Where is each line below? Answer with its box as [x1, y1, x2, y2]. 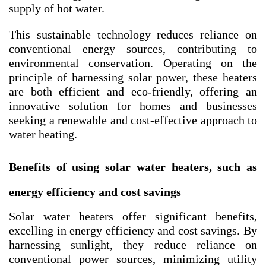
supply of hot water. [9, 1, 104, 15]
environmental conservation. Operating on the [9, 56, 257, 69]
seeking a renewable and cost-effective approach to [9, 113, 257, 126]
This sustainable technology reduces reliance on [9, 27, 257, 41]
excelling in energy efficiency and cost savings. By [9, 223, 257, 237]
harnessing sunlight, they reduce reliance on [9, 237, 257, 251]
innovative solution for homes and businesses [9, 99, 257, 112]
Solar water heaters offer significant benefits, [9, 209, 257, 223]
